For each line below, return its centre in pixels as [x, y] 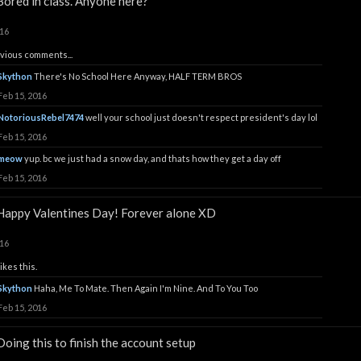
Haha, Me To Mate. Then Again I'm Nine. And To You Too [146, 288]
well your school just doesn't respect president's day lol [201, 117]
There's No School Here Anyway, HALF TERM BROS [138, 76]
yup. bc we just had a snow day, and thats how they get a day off [153, 158]
